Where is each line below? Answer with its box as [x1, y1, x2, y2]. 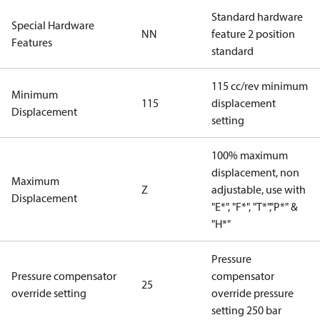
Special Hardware [11, 18, 94, 32]
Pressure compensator [11, 269, 116, 283]
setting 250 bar [211, 303, 281, 317]
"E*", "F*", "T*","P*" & [211, 199, 298, 214]
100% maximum [211, 148, 288, 162]
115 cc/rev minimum [211, 79, 308, 93]
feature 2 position [211, 26, 295, 41]
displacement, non [211, 165, 299, 179]
